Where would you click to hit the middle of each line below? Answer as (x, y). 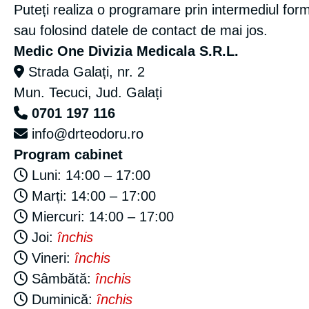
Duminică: (62, 299)
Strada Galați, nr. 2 (84, 72)
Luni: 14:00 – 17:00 (89, 175)
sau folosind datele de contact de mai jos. (141, 30)
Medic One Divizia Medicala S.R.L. (126, 51)
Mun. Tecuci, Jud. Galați (88, 92)
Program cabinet (68, 154)
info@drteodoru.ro (88, 134)
